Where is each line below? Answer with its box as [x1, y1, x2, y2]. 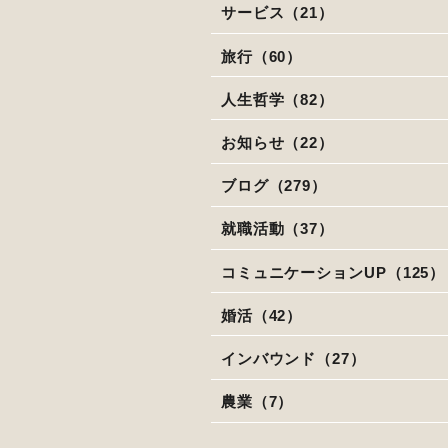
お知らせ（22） [220, 133, 335, 151]
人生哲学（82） [220, 90, 335, 108]
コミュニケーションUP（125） [220, 263, 446, 281]
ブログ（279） [220, 177, 328, 195]
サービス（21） [220, 4, 335, 22]
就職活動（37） [220, 220, 335, 238]
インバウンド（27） [220, 349, 366, 367]
